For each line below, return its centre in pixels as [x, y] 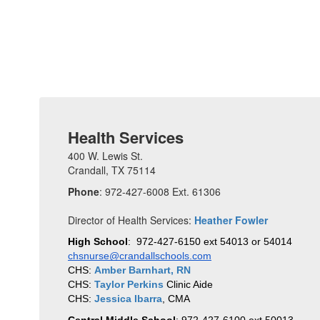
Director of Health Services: [131, 220]
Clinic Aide [188, 284]
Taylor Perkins [129, 284]
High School [98, 241]
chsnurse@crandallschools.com [140, 256]
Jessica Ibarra [128, 299]
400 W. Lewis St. [105, 156]
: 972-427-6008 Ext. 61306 [160, 191]
